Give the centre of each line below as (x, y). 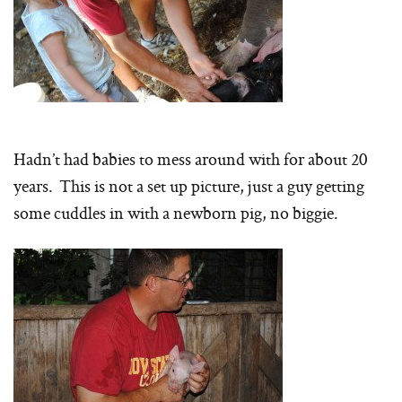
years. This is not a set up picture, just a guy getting (189, 186)
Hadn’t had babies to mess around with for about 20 (190, 159)
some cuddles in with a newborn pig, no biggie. (176, 213)
